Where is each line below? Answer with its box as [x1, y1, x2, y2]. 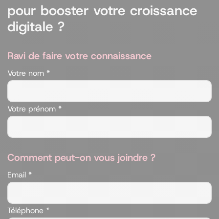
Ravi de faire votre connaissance [7, 49, 152, 62]
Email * [7, 170, 32, 180]
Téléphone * [7, 205, 49, 216]
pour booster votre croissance [7, 1, 197, 20]
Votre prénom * [7, 104, 62, 114]
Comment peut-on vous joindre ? [7, 151, 155, 164]
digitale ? [7, 18, 65, 36]
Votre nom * [7, 68, 50, 78]
